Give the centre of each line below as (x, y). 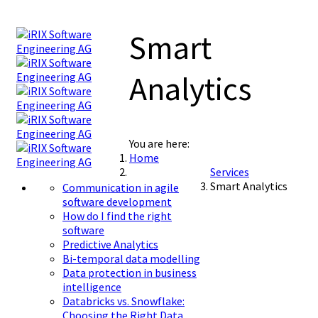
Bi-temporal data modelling (131, 259)
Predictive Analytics (110, 245)
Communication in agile (121, 188)
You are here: (161, 144)
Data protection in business (130, 273)
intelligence (92, 287)
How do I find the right (117, 216)
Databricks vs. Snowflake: (124, 301)
